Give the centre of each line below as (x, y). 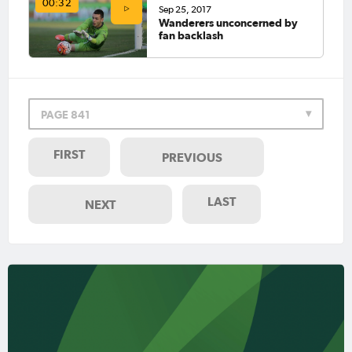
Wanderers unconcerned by (228, 22)
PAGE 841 (66, 115)
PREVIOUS (192, 158)
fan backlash (191, 35)
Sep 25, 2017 (185, 9)
